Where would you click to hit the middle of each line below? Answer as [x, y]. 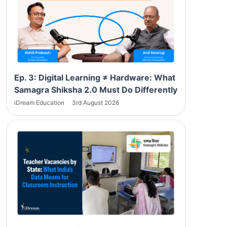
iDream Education [40, 102]
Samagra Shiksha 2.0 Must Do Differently [96, 89]
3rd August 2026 [96, 102]
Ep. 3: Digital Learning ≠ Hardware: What [95, 77]
